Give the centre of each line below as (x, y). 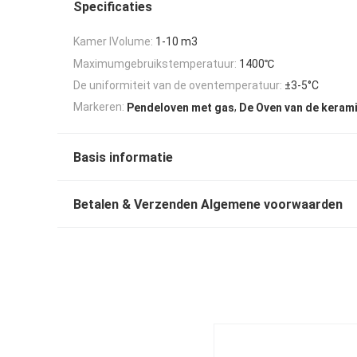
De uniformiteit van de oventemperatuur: (178, 85)
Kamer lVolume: (113, 42)
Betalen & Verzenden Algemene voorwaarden (208, 204)
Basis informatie (123, 157)
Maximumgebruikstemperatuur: (155, 63)
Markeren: (99, 107)
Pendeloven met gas (180, 107)
